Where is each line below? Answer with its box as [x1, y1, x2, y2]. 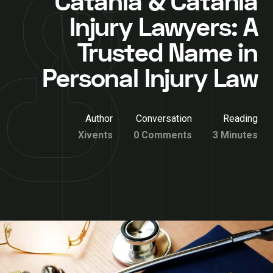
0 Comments [133, 129, 192, 141]
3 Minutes [213, 129, 258, 141]
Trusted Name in [77, 36, 258, 71]
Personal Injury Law [42, 62, 258, 97]
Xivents [78, 129, 113, 141]
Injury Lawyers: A [69, 10, 258, 46]
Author [85, 113, 113, 124]
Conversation [136, 113, 192, 124]
